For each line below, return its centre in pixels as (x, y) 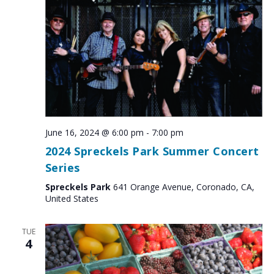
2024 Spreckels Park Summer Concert (152, 151)
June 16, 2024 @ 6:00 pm (94, 132)
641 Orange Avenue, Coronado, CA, (183, 187)
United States (72, 198)
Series (62, 167)
